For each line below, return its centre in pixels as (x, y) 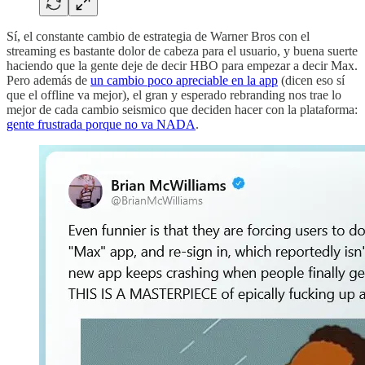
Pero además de (48, 81)
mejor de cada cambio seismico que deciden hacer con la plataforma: (182, 110)
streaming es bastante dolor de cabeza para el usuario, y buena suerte (182, 51)
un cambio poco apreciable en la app (184, 81)
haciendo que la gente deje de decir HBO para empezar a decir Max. (182, 66)
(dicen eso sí (311, 81)
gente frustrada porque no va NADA (101, 125)
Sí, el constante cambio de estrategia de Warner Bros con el (158, 37)
